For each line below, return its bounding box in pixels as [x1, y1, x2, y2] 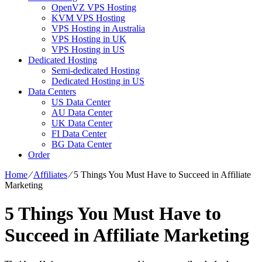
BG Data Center [51, 139, 112, 149]
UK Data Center [51, 118, 112, 128]
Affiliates [33, 169, 67, 180]
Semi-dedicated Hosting [51, 65, 140, 75]
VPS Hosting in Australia [51, 23, 145, 33]
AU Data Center [51, 107, 112, 118]
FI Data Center [51, 128, 106, 139]
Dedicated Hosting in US [51, 75, 144, 86]
